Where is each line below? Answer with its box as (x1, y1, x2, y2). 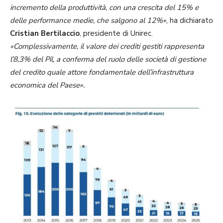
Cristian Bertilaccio (10, 28, 80, 39)
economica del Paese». (10, 80, 85, 91)
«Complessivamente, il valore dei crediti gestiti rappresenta (10, 41, 204, 52)
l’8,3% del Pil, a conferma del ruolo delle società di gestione (10, 54, 206, 65)
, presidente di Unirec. (80, 28, 153, 39)
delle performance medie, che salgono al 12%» (10, 15, 166, 26)
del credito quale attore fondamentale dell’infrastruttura (10, 67, 194, 78)
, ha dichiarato (166, 15, 213, 26)
